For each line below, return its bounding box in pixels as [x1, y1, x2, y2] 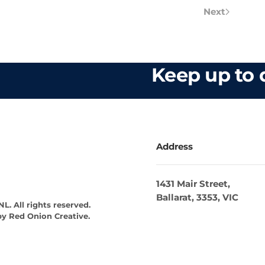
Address [156, 141, 193, 153]
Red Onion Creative [9, 211, 88, 221]
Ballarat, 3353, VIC [156, 192, 238, 203]
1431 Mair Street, [156, 178, 230, 190]
